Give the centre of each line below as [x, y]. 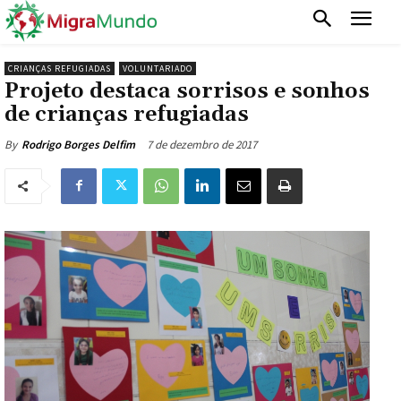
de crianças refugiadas [127, 114]
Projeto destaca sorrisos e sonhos [187, 91]
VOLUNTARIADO [158, 68]
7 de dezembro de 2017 [202, 144]
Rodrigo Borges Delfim [78, 144]
